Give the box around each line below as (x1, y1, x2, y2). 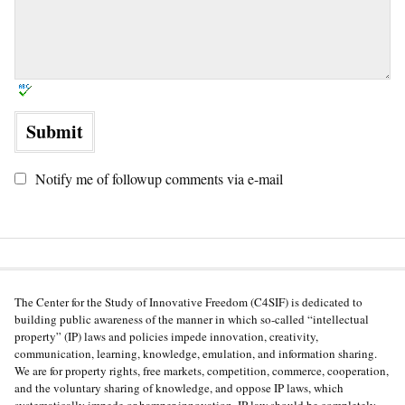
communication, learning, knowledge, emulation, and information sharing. (14, 345, 377, 363)
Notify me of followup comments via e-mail (35, 169, 283, 189)
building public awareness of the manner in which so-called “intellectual (14, 311, 369, 328)
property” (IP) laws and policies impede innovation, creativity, (14, 328, 318, 345)
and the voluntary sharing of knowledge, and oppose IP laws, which (14, 380, 344, 397)
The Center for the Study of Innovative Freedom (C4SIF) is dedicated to (14, 294, 363, 311)
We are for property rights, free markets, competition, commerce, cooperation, (14, 363, 389, 380)
